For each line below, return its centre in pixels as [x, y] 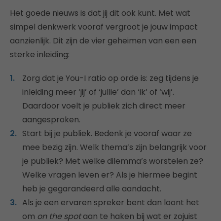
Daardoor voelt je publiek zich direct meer [104, 106]
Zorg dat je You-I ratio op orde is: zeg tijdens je [110, 78]
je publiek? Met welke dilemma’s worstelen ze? [113, 161]
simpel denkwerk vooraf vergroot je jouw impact [104, 27]
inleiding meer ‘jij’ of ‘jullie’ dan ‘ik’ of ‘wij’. [98, 92]
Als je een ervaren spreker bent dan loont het [111, 202]
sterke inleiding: [40, 54]
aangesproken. [51, 119]
